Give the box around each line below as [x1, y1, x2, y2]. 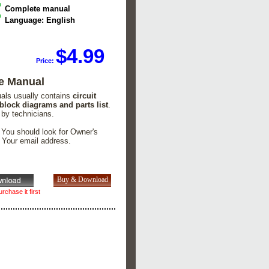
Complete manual [5, 4, 71, 14]
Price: [36, 56, 56, 64]
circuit [73, 91, 97, 101]
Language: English [5, 16, 76, 25]
